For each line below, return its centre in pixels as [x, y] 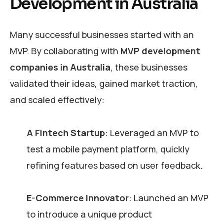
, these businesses [149, 67]
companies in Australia [60, 67]
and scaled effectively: [58, 99]
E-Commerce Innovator [77, 198]
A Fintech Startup [66, 132]
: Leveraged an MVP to [152, 132]
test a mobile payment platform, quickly [108, 149]
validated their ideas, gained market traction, [104, 83]
